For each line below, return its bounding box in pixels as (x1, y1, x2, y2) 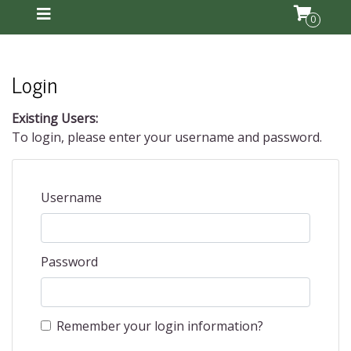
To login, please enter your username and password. (12, 128, 322, 146)
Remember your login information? (56, 317, 263, 335)
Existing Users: (12, 110, 98, 127)
